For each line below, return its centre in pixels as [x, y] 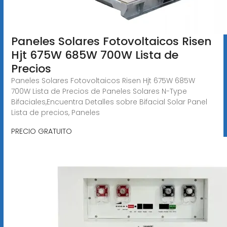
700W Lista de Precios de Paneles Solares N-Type [99, 91]
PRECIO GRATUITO [41, 131]
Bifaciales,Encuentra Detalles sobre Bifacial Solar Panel [109, 102]
